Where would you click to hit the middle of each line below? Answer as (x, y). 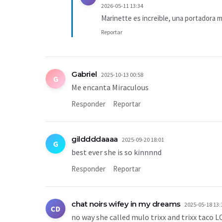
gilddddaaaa (95, 139)
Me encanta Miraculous (110, 87)
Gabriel (84, 74)
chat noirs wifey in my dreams (126, 204)
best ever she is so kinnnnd (116, 152)
